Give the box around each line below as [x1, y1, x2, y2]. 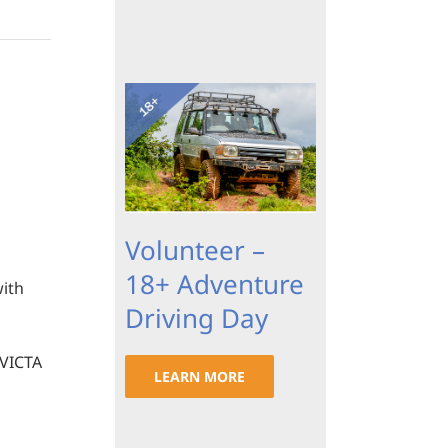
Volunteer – [124, 232, 265, 269]
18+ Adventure [124, 266, 304, 303]
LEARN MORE [153, 367, 245, 387]
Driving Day [124, 300, 268, 337]
